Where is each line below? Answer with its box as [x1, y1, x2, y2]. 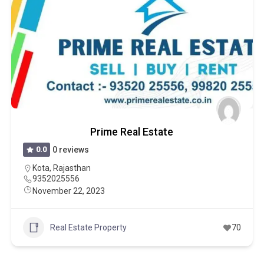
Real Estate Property [49, 222, 127, 232]
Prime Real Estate [90, 126, 174, 138]
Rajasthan [52, 163, 91, 173]
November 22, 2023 [32, 186, 105, 196]
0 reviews [52, 145, 90, 154]
